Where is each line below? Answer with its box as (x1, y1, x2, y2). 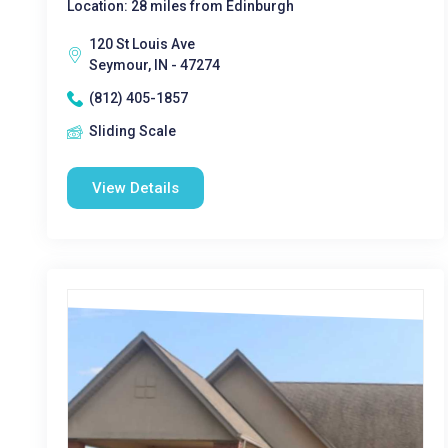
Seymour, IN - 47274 (89, 57, 220, 73)
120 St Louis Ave (89, 36, 195, 52)
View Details (92, 179, 179, 197)
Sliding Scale (89, 123, 176, 139)
